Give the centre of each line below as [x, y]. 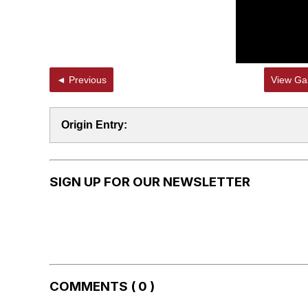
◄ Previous [88, 80]
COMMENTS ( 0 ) [102, 287]
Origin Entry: [94, 125]
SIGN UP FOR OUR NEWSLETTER [150, 181]
